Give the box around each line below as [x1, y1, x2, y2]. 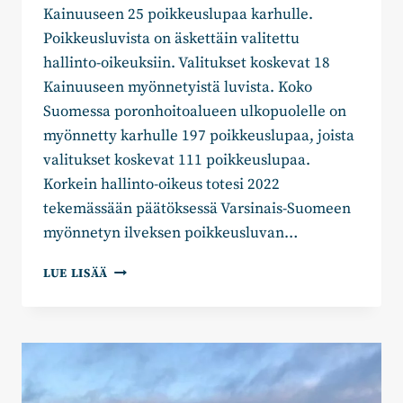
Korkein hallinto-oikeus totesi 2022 [43, 175, 280, 195]
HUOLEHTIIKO [107, 262, 199, 278]
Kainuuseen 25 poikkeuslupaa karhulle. [43, 4, 313, 25]
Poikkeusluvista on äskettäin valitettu [43, 29, 300, 49]
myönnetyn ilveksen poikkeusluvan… [43, 223, 298, 244]
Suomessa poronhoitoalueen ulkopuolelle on [43, 102, 346, 122]
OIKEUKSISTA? [107, 318, 199, 335]
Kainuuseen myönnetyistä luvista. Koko [43, 77, 312, 98]
